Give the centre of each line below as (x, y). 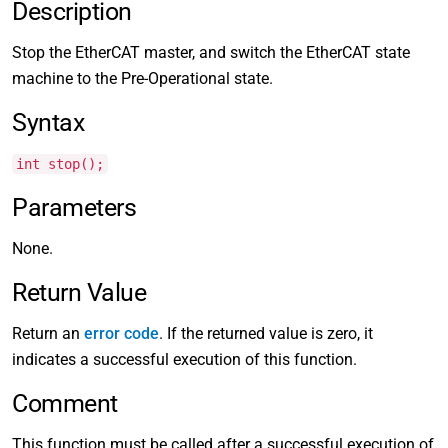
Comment (65, 403)
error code (121, 333)
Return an (48, 333)
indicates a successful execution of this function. (184, 359)
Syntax (48, 122)
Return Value (79, 292)
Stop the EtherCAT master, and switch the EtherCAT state (211, 52)
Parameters (74, 207)
